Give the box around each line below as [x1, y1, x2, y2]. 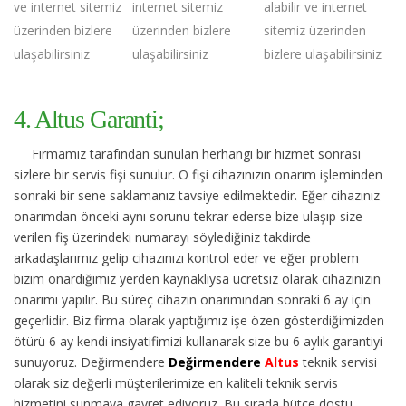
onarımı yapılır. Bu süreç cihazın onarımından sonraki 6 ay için [14, 290, 371, 308]
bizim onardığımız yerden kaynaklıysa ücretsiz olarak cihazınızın [14, 269, 381, 287]
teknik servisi [299, 353, 377, 371]
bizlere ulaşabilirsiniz [264, 44, 382, 63]
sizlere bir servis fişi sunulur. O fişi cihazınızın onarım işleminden [14, 165, 382, 183]
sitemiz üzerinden [264, 21, 366, 39]
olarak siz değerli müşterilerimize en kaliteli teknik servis [14, 373, 338, 391]
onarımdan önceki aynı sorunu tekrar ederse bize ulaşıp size [14, 207, 362, 225]
